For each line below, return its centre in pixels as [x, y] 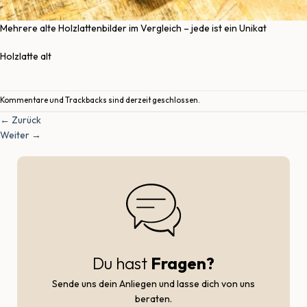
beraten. [153, 298]
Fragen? [183, 263]
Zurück [25, 120]
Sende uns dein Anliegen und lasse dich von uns [153, 283]
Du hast [122, 263]
